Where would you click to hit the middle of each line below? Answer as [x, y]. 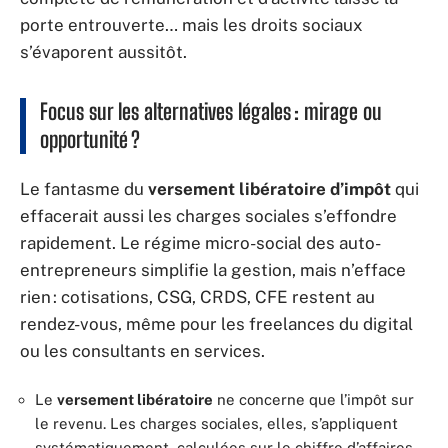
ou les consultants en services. [142, 351]
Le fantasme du [84, 189]
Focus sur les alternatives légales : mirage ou [211, 111]
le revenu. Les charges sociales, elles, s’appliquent [216, 423]
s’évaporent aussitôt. [103, 51]
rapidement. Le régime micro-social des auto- [200, 243]
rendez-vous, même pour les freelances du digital [216, 324]
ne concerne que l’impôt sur [313, 399]
